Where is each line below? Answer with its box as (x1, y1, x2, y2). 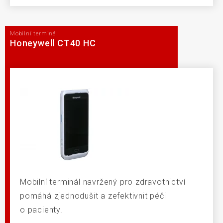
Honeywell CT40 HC (10, 37, 96, 48)
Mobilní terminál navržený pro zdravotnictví (20, 177, 186, 187)
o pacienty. (20, 205, 63, 215)
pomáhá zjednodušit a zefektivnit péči (20, 191, 166, 201)
